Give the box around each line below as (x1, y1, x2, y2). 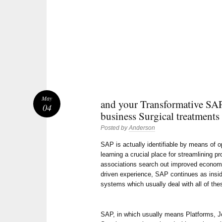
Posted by (101, 124, 129, 132)
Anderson (129, 124, 156, 132)
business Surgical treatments (101, 109, 220, 123)
